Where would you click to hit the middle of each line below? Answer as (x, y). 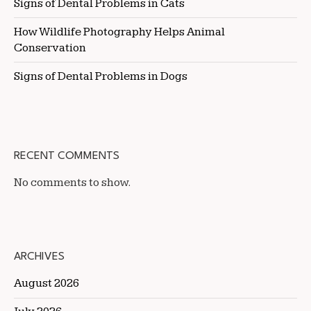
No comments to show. (73, 183)
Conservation (50, 48)
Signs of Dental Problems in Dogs (101, 76)
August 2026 (47, 284)
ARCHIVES (39, 257)
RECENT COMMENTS (67, 157)
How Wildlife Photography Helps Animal (119, 32)
